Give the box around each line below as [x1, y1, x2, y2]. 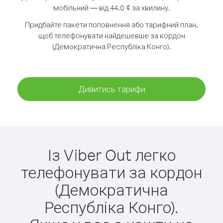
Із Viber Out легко [47, 144, 176, 165]
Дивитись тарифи [78, 84, 145, 94]
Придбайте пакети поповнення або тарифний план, [25, 20, 198, 29]
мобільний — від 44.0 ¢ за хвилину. [53, 3, 170, 12]
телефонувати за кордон [21, 162, 202, 182]
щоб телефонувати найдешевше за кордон [38, 31, 185, 40]
